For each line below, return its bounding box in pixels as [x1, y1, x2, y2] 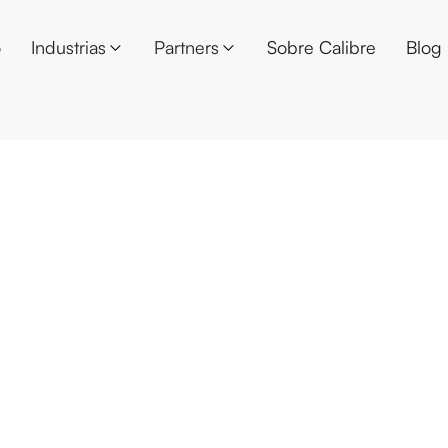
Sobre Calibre [266, 36, 376, 58]
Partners [153, 36, 219, 58]
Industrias [30, 36, 106, 58]
